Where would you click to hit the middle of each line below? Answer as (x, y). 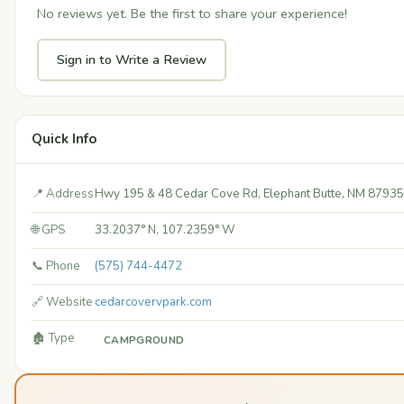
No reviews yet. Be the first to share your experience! (192, 14)
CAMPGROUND (144, 340)
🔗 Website (62, 303)
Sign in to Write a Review (132, 60)
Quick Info (64, 139)
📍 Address (63, 194)
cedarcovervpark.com (153, 303)
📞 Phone (56, 266)
